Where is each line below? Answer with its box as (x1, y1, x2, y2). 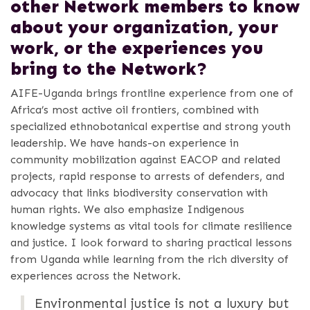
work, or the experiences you (10, 37, 264, 60)
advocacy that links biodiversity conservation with (10, 186, 268, 200)
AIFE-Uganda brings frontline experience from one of (10, 86, 293, 100)
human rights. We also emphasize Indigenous (10, 203, 244, 217)
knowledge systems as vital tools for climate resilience (10, 219, 292, 233)
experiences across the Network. (10, 269, 181, 283)
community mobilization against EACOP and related (10, 153, 280, 167)
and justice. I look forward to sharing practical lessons (10, 236, 292, 250)
